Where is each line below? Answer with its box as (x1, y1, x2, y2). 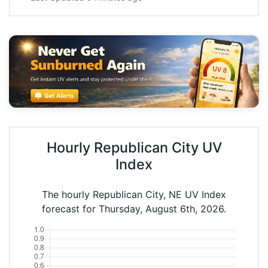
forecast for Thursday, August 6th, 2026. (42, 202, 226, 215)
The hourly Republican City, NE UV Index (42, 188, 226, 200)
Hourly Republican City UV (46, 138, 222, 156)
